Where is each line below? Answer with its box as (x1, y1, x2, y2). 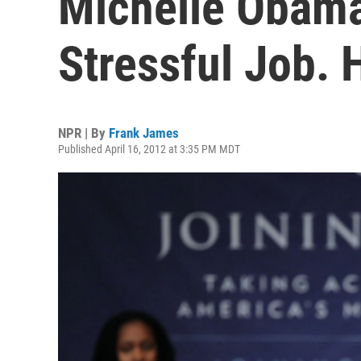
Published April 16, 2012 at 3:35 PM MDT (58, 143, 240, 156)
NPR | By (58, 125, 109, 141)
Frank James (109, 125, 179, 141)
